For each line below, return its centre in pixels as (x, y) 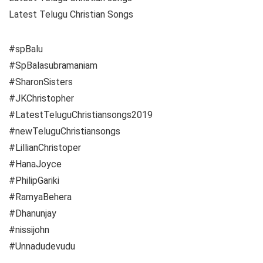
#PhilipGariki (34, 180)
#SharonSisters (41, 82)
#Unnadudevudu (42, 246)
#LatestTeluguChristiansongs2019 (81, 114)
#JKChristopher (41, 98)
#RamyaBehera (40, 197)
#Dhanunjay (33, 213)
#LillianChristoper (45, 147)
